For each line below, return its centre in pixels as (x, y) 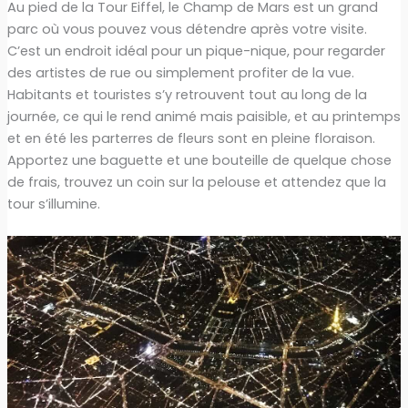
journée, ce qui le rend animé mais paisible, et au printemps (204, 116)
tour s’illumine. (53, 204)
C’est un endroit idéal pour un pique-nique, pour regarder (196, 51)
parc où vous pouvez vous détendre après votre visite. (187, 29)
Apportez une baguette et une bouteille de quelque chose (199, 160)
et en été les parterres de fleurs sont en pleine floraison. (191, 138)
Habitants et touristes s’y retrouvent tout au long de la (187, 94)
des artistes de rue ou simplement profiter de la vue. (180, 72)
